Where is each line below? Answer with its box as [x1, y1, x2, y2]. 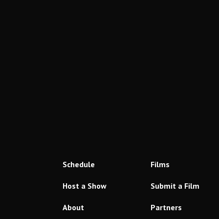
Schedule [62, 159, 95, 169]
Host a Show [62, 180, 107, 191]
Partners [150, 202, 182, 212]
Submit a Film [150, 180, 199, 191]
